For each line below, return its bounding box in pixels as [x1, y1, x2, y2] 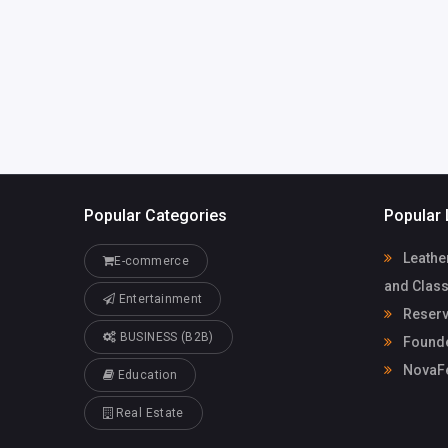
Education [114, 367, 177, 382]
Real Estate [112, 405, 184, 420]
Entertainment [115, 291, 203, 306]
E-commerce [114, 253, 189, 268]
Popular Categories [84, 206, 227, 226]
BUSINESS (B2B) [116, 329, 214, 344]
